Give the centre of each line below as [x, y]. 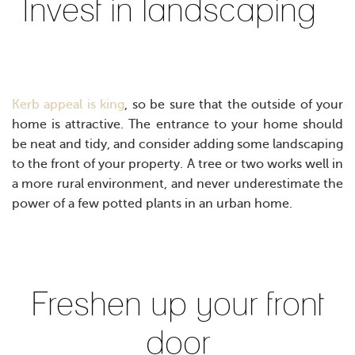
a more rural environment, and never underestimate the [177, 184]
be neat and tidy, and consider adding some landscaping [177, 145]
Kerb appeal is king [69, 105]
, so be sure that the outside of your [234, 105]
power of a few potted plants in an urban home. [154, 204]
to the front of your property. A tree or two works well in [177, 164]
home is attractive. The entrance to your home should [177, 125]
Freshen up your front [177, 304]
